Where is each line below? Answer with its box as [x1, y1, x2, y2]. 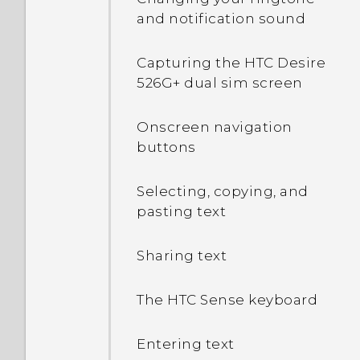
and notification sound [137, 10, 305, 27]
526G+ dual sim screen [137, 75, 303, 91]
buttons [137, 139, 196, 155]
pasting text [137, 203, 226, 219]
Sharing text [137, 247, 227, 264]
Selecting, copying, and [137, 183, 309, 199]
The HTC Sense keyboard [137, 292, 317, 308]
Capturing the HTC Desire [137, 55, 325, 71]
